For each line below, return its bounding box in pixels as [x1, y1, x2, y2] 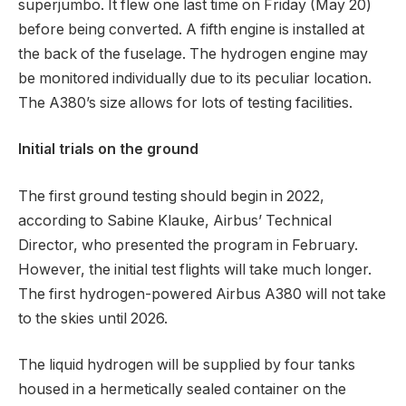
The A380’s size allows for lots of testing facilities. [18, 93, 353, 111]
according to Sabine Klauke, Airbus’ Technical [18, 211, 332, 229]
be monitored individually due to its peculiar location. [18, 69, 372, 87]
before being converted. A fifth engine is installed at [18, 20, 364, 38]
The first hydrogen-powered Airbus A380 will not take [18, 285, 386, 303]
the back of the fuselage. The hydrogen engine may [18, 44, 368, 63]
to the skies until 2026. [18, 309, 168, 327]
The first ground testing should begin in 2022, [18, 187, 324, 205]
